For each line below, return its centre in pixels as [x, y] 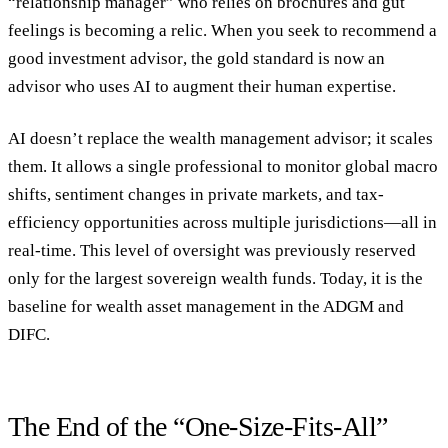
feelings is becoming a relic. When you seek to [175, 31]
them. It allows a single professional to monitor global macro [223, 167]
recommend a [389, 31]
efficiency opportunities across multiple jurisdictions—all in [222, 223]
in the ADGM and [340, 307]
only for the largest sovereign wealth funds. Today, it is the [215, 279]
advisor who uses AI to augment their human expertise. [202, 87]
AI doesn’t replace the [88, 139]
